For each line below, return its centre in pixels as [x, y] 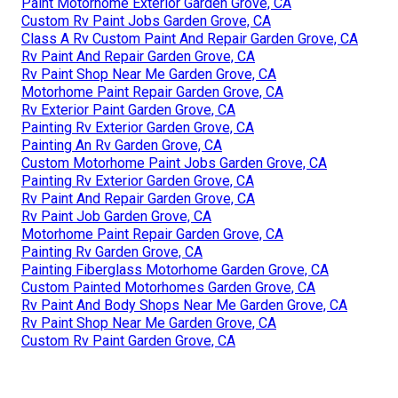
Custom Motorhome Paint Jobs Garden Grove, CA [174, 163]
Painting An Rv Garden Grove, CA [122, 145]
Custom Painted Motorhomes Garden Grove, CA [168, 287]
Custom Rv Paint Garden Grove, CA [128, 340]
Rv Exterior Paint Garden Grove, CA [128, 109]
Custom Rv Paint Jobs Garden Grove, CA [146, 20]
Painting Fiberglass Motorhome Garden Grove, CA [175, 269]
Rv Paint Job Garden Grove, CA [116, 216]
